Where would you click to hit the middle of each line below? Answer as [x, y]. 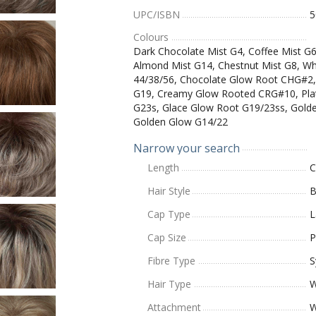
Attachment [174, 307]
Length [163, 168]
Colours [151, 37]
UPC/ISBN [157, 14]
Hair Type [169, 284]
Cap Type [169, 214]
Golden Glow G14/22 [181, 122]
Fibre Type [171, 261]
